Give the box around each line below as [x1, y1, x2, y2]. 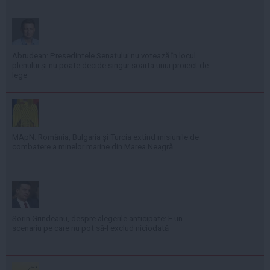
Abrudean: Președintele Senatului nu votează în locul [12, 51, 196, 60]
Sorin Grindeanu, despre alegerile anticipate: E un [12, 213, 183, 223]
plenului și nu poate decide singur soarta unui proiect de [12, 60, 209, 70]
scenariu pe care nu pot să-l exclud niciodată [12, 223, 169, 233]
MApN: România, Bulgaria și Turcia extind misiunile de [12, 132, 199, 142]
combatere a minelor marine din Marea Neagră [12, 142, 173, 151]
